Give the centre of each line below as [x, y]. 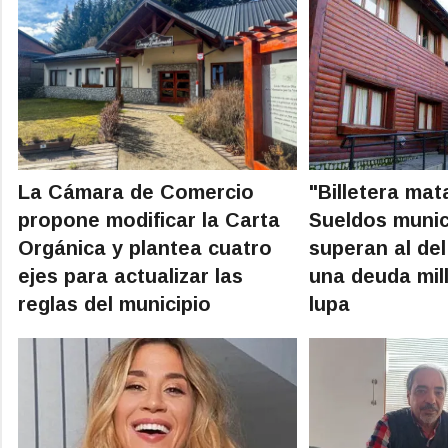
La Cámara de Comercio [136, 191]
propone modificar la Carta [149, 219]
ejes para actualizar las [130, 275]
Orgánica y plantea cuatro [145, 247]
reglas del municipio [114, 303]
